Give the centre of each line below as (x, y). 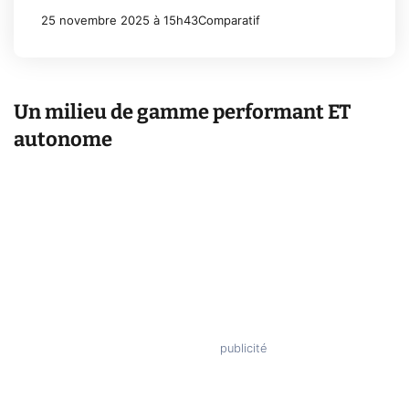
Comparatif (229, 21)
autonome (63, 139)
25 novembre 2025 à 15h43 (120, 21)
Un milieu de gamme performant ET (182, 111)
